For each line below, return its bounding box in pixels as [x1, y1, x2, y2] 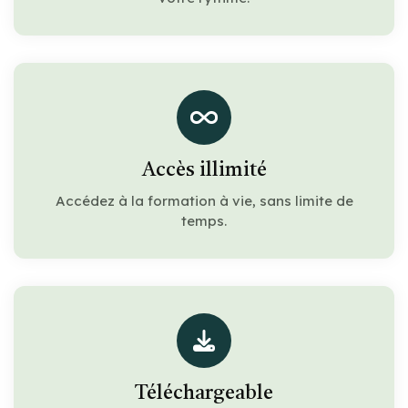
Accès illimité [141, 159, 267, 180]
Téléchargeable [135, 382, 273, 403]
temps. [181, 211, 227, 229]
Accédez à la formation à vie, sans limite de [55, 191, 353, 209]
